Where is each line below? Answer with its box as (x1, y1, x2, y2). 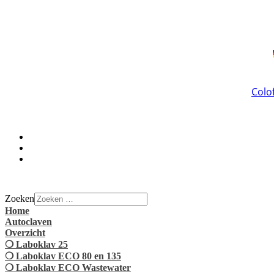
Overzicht (5, 227, 45, 238)
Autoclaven (5, 216, 52, 227)
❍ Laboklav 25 (5, 239, 68, 250)
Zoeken (5, 193, 34, 204)
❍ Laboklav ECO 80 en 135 (5, 250, 121, 261)
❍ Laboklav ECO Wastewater (5, 262, 131, 273)
